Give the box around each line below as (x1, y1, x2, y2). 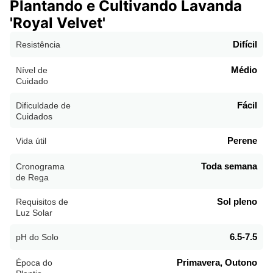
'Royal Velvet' (10, 13, 105, 32)
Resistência (16, 39, 60, 49)
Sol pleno (217, 196, 257, 207)
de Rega (16, 172, 49, 182)
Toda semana (201, 160, 257, 171)
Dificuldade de (16, 100, 71, 110)
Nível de (16, 65, 48, 75)
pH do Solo (16, 232, 58, 242)
